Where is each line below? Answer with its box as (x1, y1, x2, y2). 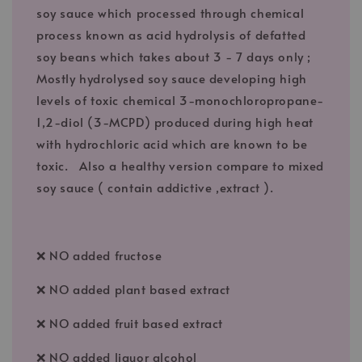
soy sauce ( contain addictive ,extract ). (36, 179, 274, 196)
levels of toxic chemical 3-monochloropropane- (36, 91, 325, 109)
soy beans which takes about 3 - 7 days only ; (36, 48, 312, 65)
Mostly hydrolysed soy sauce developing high (36, 69, 307, 87)
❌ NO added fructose (36, 246, 162, 264)
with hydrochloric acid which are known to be (36, 135, 308, 153)
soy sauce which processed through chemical (36, 4, 305, 22)
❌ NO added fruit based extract (36, 314, 224, 332)
